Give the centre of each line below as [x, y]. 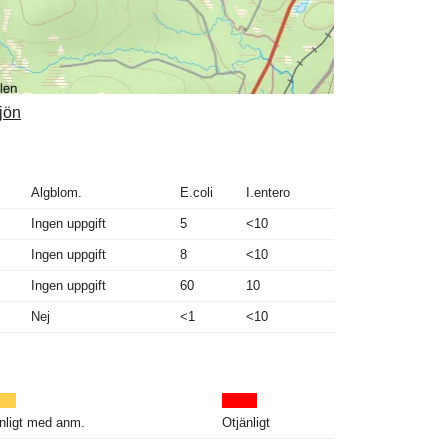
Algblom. [56, 192]
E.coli [196, 192]
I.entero [268, 192]
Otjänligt [246, 422]
